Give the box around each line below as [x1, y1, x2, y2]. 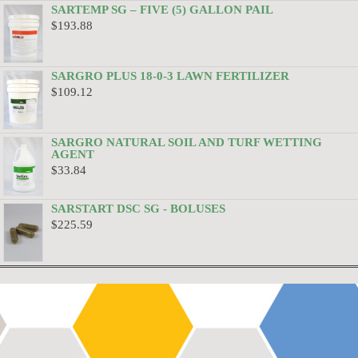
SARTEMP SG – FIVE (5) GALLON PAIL [51, 3, 273, 17]
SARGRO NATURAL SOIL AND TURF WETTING [51, 136, 322, 149]
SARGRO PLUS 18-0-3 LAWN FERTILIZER [51, 70, 289, 83]
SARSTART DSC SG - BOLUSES [51, 202, 225, 216]
